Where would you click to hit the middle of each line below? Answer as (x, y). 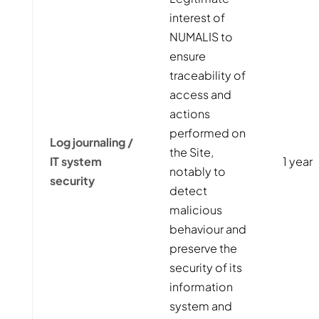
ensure (187, 56)
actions (189, 114)
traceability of (207, 75)
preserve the (203, 248)
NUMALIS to (201, 37)
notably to (197, 171)
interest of (197, 17)
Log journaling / (91, 142)
